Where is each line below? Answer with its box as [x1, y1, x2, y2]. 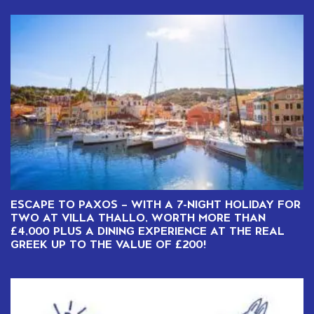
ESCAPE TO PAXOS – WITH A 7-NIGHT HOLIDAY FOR [11, 197, 301, 210]
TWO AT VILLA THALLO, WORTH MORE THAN [11, 210, 266, 224]
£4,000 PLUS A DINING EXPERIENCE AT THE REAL [11, 224, 285, 237]
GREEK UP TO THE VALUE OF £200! [11, 237, 206, 250]
